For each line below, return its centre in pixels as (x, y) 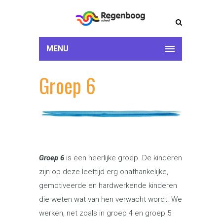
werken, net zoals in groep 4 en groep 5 (105, 213)
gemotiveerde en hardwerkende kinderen (108, 185)
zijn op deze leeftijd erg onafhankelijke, (104, 172)
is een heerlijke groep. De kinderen (124, 158)
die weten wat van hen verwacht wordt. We (110, 199)
